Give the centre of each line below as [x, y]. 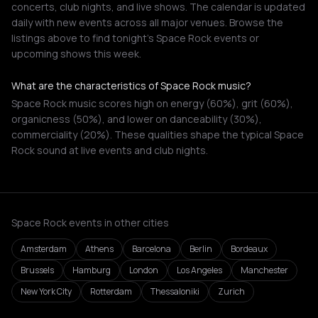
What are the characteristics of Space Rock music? [131, 86]
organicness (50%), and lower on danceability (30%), [137, 119]
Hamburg [92, 270]
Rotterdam [111, 291]
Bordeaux [249, 249]
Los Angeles [199, 270]
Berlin [201, 249]
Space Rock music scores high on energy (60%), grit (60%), [152, 103]
